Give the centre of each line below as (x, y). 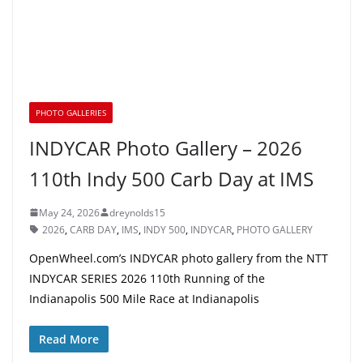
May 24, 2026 (69, 212)
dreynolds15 (137, 212)
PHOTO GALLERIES (71, 112)
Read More (69, 339)
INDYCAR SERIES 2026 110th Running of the (147, 278)
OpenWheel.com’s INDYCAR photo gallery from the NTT (179, 258)
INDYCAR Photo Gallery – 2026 (166, 147)
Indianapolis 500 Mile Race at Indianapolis (144, 298)
